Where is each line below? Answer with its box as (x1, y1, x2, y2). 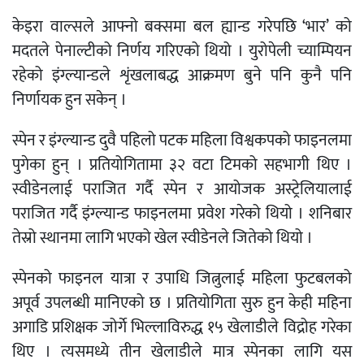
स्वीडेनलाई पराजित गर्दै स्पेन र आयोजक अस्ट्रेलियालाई (12, 175, 352, 203)
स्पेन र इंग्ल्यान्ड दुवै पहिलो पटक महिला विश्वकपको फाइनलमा (12, 126, 352, 154)
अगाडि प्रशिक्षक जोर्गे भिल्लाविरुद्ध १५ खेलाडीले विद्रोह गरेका (12, 313, 352, 341)
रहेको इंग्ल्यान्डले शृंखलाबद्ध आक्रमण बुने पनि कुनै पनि (12, 61, 352, 89)
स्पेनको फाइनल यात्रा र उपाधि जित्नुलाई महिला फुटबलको (12, 264, 352, 292)
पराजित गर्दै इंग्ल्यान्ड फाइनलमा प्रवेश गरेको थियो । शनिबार (12, 199, 352, 227)
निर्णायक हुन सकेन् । (12, 85, 127, 114)
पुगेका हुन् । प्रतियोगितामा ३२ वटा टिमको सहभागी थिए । (12, 150, 352, 179)
